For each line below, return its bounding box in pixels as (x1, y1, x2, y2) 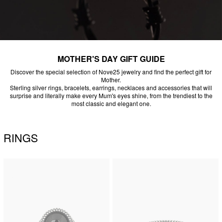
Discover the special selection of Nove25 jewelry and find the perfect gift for (10, 67, 212, 76)
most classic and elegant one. (71, 99, 151, 108)
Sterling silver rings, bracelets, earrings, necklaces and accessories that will (10, 83, 212, 92)
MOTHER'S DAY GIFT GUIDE (57, 53, 165, 65)
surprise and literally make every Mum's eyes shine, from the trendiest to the (9, 91, 213, 100)
